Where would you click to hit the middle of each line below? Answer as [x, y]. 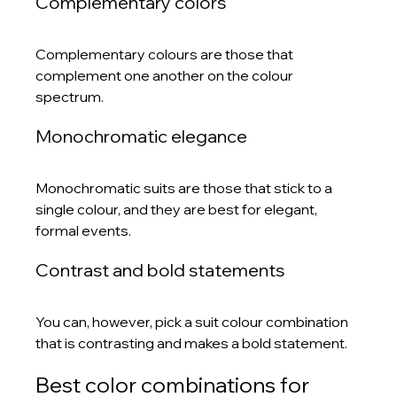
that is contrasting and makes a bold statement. [192, 343]
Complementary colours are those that [166, 54]
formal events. [84, 230]
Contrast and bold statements [160, 269]
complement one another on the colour [166, 75]
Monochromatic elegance [142, 136]
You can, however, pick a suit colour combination [194, 321]
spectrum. [70, 96]
